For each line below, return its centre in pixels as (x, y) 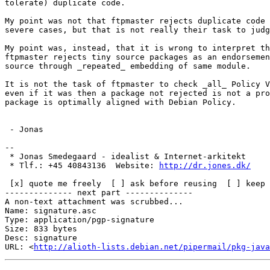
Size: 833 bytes (41, 229)
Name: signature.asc (51, 211)
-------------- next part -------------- (99, 193)
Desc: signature (41, 238)
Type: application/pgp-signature (80, 220)
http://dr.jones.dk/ (205, 166)
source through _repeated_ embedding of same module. (128, 66)
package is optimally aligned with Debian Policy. (121, 102)
